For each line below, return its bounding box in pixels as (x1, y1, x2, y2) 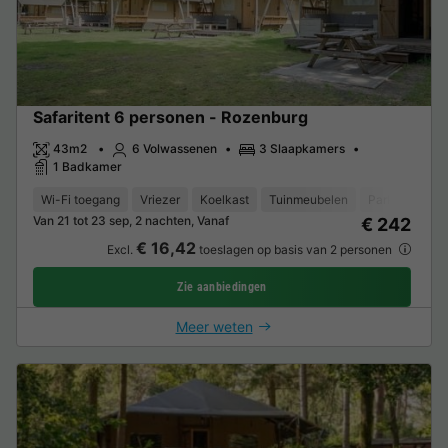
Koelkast (200, 192, 249, 208)
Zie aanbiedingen (177, 280, 267, 295)
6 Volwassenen (132, 140, 217, 156)
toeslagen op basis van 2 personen (195, 242, 395, 258)
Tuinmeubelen (269, 192, 348, 208)
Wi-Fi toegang (41, 192, 120, 208)
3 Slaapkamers (259, 140, 345, 156)
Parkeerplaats (368, 192, 446, 208)
